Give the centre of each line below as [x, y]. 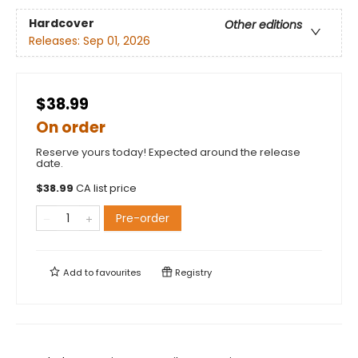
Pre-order [143, 218]
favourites [119, 272]
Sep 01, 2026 [117, 41]
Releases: [56, 41]
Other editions [263, 25]
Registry [192, 272]
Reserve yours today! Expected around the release [168, 152]
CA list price [106, 188]
